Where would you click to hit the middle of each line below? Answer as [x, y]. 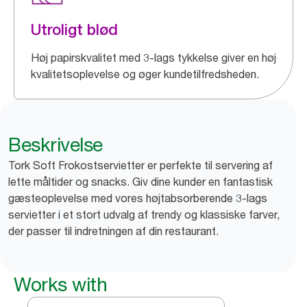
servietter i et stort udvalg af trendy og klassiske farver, [144, 214]
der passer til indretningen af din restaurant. [113, 231]
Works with [60, 284]
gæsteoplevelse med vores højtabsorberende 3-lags [138, 198]
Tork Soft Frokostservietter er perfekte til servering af [140, 165]
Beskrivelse [56, 145]
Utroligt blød [74, 29]
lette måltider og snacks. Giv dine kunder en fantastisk [140, 182]
